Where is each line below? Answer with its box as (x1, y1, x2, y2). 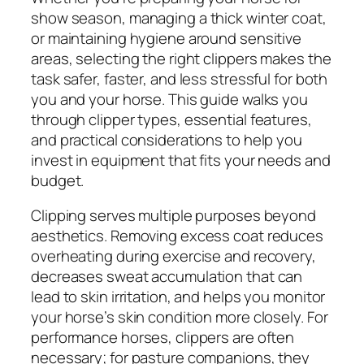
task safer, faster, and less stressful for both (31, 67, 328, 89)
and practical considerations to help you (31, 128, 302, 150)
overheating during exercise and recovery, (31, 245, 316, 267)
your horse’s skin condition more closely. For (31, 306, 328, 328)
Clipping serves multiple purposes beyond (31, 205, 316, 227)
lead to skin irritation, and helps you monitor (31, 286, 326, 308)
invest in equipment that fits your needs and (31, 149, 331, 171)
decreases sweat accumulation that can (31, 266, 303, 288)
